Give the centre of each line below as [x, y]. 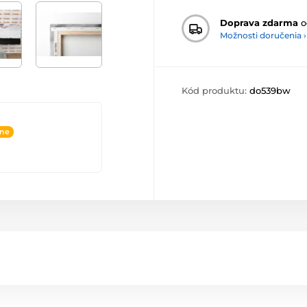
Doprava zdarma [259, 22]
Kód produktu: [216, 90]
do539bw [270, 90]
